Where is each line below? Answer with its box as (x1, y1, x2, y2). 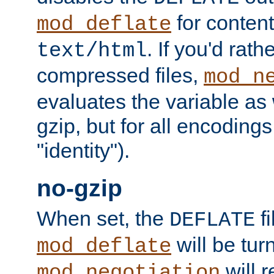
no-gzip (37, 175, 122, 202)
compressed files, (37, 63, 204, 87)
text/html (37, 39, 147, 62)
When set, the (37, 206, 169, 230)
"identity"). (37, 138, 130, 162)
